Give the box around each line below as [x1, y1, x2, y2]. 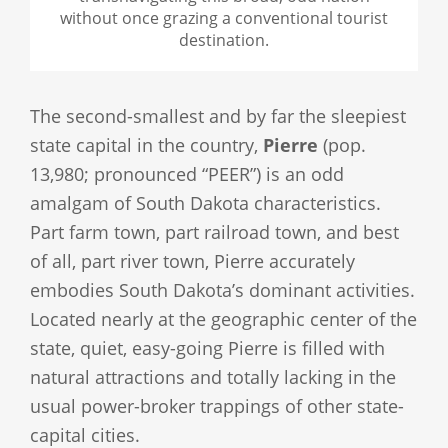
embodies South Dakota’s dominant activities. [30, 277, 415, 302]
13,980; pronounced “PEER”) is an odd [30, 161, 344, 186]
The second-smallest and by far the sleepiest [30, 103, 406, 128]
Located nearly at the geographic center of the [30, 306, 417, 331]
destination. [179, 28, 269, 51]
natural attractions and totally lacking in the [30, 364, 396, 389]
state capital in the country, [30, 132, 263, 157]
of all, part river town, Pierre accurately [30, 248, 355, 273]
